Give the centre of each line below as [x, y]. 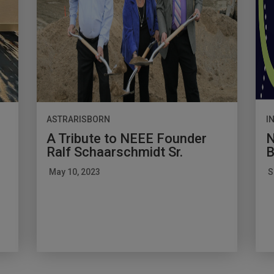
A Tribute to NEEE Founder [127, 138]
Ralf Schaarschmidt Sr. [115, 152]
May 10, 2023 [74, 172]
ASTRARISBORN [79, 119]
